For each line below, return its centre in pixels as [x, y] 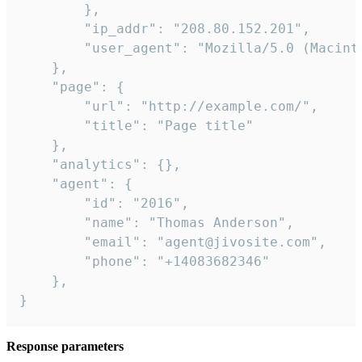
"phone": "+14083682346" [145, 262]
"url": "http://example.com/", [169, 107]
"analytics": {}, [100, 165]
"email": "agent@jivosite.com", [173, 242]
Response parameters [65, 347]
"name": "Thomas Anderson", [157, 223]
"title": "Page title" [137, 126]
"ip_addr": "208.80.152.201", [165, 29]
